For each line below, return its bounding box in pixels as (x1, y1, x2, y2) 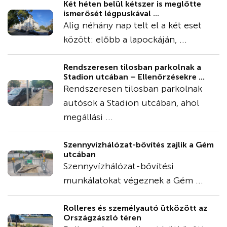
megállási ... (63, 111, 113, 123)
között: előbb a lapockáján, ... (63, 33, 187, 45)
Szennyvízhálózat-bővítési (63, 160, 174, 172)
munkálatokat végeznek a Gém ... (63, 174, 203, 186)
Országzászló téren (63, 212, 141, 222)
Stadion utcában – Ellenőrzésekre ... (63, 71, 205, 82)
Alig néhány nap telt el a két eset (63, 19, 202, 31)
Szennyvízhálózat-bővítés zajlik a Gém (63, 139, 214, 149)
